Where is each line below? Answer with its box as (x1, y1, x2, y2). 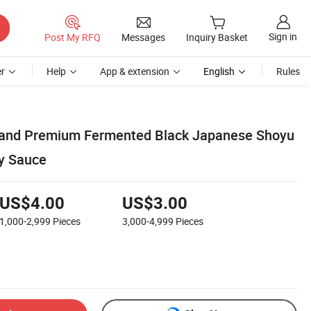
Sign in (269, 30, 297, 44)
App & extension (100, 65, 169, 78)
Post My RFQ (44, 30, 101, 44)
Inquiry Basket (186, 31, 248, 44)
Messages (121, 30, 165, 44)
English (203, 65, 235, 78)
